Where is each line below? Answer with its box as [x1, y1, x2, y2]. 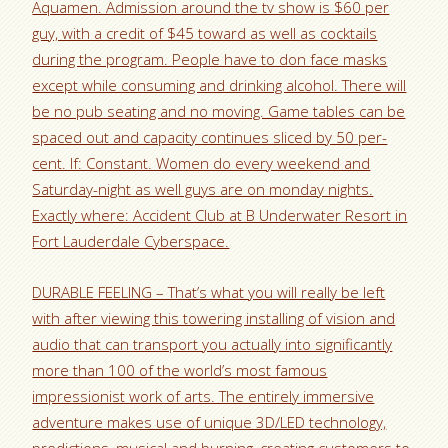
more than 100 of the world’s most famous [32, 360, 328, 380]
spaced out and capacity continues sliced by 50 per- [32, 127, 388, 147]
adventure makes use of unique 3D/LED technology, [32, 412, 387, 432]
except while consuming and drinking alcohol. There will [32, 75, 407, 95]
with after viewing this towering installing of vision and [32, 308, 396, 328]
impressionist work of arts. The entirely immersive [32, 386, 375, 406]
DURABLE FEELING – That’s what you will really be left [32, 282, 386, 302]
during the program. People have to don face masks [32, 49, 388, 69]
